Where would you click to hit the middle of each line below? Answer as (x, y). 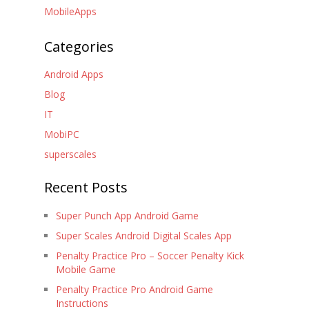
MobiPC (61, 134)
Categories (79, 46)
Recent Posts (86, 188)
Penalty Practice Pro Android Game (134, 289)
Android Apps (73, 74)
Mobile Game (86, 269)
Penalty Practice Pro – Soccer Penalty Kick (150, 255)
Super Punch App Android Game (127, 215)
